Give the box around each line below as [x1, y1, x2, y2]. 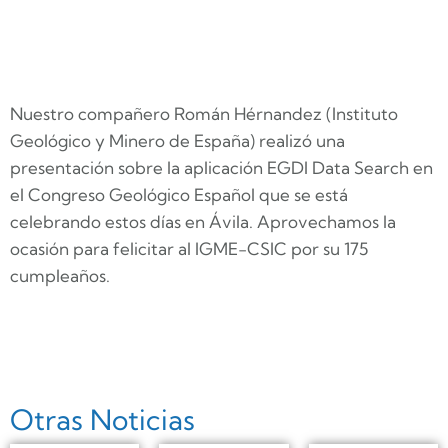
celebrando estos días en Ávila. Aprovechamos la [10, 210, 396, 232]
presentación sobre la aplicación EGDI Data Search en [10, 156, 433, 178]
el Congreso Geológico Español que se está [10, 183, 348, 205]
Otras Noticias [10, 401, 195, 437]
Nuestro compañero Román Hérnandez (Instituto [10, 102, 398, 124]
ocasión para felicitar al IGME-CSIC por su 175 [10, 237, 368, 259]
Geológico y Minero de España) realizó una [10, 129, 345, 151]
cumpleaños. [10, 264, 110, 286]
